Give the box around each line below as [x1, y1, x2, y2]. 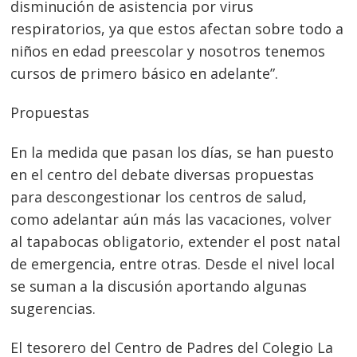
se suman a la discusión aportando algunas [10, 276, 308, 296]
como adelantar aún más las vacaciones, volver [10, 209, 332, 229]
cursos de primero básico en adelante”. [10, 63, 279, 83]
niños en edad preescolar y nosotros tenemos [10, 41, 326, 61]
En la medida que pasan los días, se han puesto [10, 142, 335, 162]
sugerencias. [10, 298, 96, 318]
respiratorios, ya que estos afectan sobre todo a [10, 18, 344, 38]
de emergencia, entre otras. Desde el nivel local [10, 253, 335, 273]
